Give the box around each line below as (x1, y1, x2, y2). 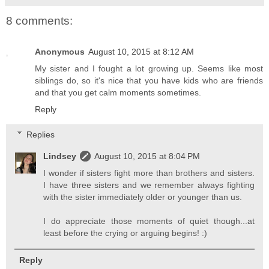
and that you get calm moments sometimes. (35, 88, 201, 98)
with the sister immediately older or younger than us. (43, 192, 243, 202)
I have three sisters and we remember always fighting (43, 180, 255, 190)
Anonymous (35, 47, 85, 57)
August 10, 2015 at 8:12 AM (88, 47, 194, 57)
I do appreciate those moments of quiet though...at (43, 216, 255, 226)
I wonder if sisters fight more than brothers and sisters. (43, 168, 255, 178)
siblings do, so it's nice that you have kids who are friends (35, 76, 263, 86)
